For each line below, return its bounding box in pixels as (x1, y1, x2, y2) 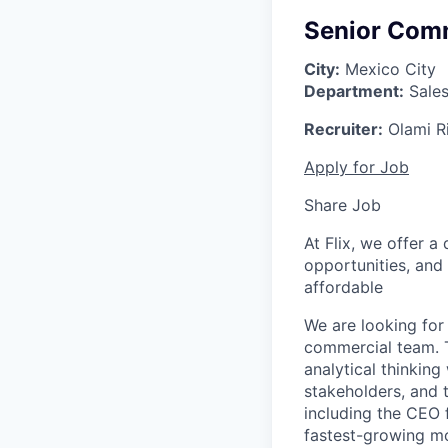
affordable (304, 277, 383, 297)
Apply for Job (304, 157, 409, 177)
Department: (304, 81, 404, 101)
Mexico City (340, 59, 436, 79)
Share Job (304, 195, 381, 215)
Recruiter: (304, 119, 383, 139)
